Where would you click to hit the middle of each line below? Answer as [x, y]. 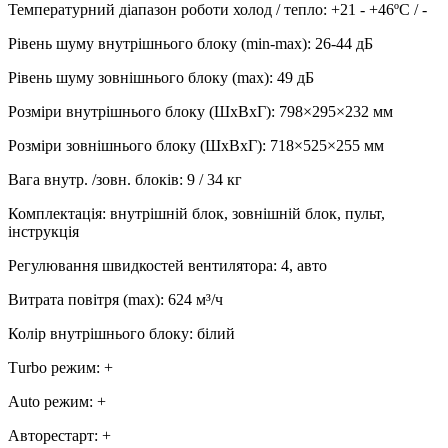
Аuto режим [48, 401]
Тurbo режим [52, 367]
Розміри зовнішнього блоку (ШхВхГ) [135, 145]
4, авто [304, 265]
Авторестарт [51, 435]
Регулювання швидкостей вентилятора [140, 265]
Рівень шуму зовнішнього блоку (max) [138, 77]
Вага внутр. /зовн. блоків [93, 179]
